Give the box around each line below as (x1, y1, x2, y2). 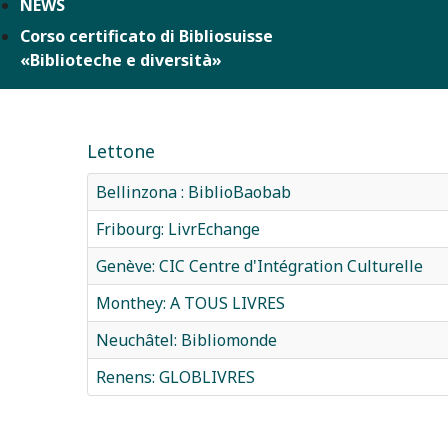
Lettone (87, 138, 155, 163)
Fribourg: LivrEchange (96, 217, 260, 240)
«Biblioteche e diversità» (20, 48, 222, 71)
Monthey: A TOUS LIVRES (96, 291, 285, 314)
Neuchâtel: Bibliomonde (96, 328, 277, 351)
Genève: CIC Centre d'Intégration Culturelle (96, 254, 423, 277)
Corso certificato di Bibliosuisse (20, 24, 273, 47)
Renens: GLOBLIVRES (96, 365, 255, 388)
